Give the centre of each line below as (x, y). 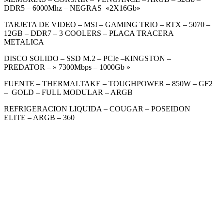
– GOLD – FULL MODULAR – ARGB (68, 92)
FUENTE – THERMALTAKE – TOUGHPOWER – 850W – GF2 (108, 83)
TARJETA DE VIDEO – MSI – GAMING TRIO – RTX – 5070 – (107, 24)
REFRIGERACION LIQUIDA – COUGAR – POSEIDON (97, 108)
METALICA (24, 42)
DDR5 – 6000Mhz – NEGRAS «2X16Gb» (72, 8)
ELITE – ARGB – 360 (39, 117)
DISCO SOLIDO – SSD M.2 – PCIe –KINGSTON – (87, 58)
